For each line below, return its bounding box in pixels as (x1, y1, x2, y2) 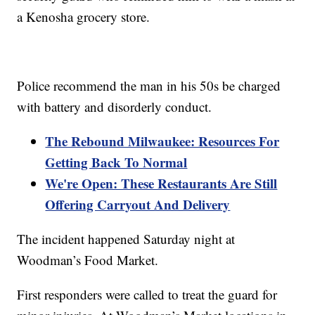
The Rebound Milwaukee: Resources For (45, 131, 280, 151)
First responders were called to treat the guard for (17, 285, 278, 304)
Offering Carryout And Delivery (45, 195, 231, 214)
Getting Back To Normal (45, 153, 188, 172)
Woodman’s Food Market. (17, 251, 159, 269)
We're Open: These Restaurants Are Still (45, 174, 278, 193)
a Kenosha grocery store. (17, 8, 150, 26)
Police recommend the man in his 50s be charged (17, 77, 281, 95)
